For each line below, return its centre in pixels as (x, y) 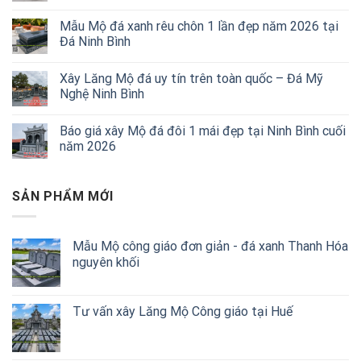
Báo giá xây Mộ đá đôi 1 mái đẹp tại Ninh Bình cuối (203, 131)
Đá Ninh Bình (95, 42)
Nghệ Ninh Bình (102, 94)
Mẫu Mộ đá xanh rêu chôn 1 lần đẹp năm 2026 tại (199, 27)
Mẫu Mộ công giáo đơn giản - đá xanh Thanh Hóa (210, 246)
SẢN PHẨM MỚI (63, 197)
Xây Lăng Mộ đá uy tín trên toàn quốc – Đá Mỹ (191, 79)
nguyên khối (106, 262)
